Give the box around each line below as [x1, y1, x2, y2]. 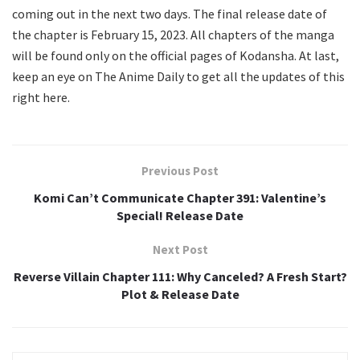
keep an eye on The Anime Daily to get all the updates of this [12, 67, 345, 84]
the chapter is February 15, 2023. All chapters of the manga [12, 26, 334, 43]
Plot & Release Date [121, 285, 239, 302]
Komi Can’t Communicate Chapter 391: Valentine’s [34, 189, 326, 206]
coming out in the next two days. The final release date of [12, 5, 327, 22]
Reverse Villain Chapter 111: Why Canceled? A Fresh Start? [13, 268, 347, 284]
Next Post [152, 241, 208, 257]
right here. [12, 88, 70, 105]
